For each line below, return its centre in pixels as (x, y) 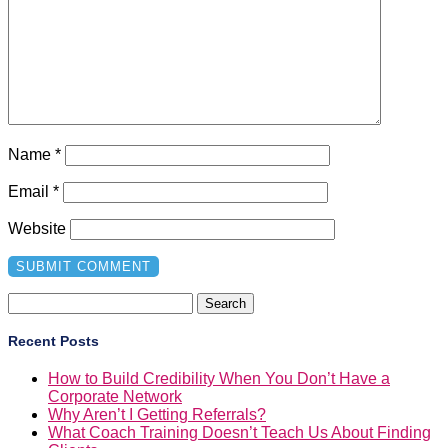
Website (37, 228)
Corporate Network (115, 397)
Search (32, 300)
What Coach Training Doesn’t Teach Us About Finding (239, 433)
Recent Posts (53, 341)
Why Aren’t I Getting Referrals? (157, 415)
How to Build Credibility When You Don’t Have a (219, 379)
